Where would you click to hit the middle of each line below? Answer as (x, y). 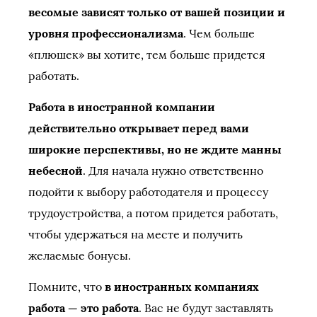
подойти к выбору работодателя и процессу (148, 192)
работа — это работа (83, 308)
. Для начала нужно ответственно (173, 171)
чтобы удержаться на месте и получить (136, 234)
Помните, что (67, 287)
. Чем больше (219, 33)
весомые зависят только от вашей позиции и (157, 12)
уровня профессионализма (106, 33)
